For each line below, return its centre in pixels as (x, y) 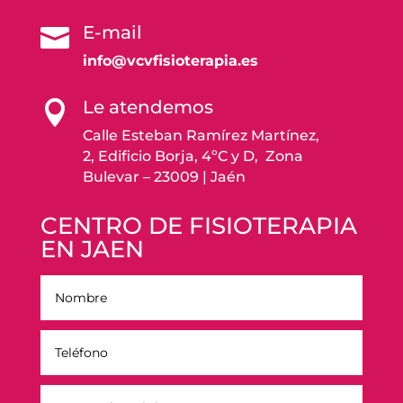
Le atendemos (148, 107)
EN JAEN (92, 250)
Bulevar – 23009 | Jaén (166, 177)
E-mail (112, 33)
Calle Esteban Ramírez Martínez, (201, 136)
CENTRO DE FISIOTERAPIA (198, 226)
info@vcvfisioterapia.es (170, 61)
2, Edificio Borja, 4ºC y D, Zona (193, 157)
